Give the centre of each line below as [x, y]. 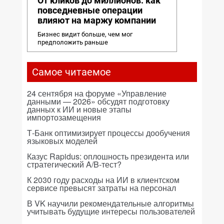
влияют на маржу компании [97, 20]
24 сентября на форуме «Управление [97, 93]
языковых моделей [62, 141]
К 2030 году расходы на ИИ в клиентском [103, 180]
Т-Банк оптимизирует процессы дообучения [108, 133]
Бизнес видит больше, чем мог [85, 34]
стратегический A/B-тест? [74, 164]
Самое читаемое [71, 72]
